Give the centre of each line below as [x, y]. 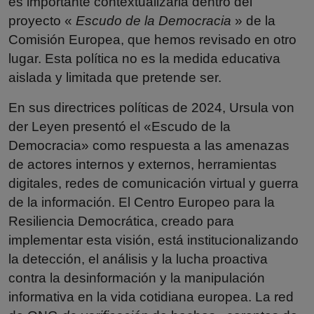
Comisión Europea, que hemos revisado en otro [152, 39]
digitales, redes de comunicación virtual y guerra [153, 183]
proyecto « [42, 20]
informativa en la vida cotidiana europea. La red [151, 296]
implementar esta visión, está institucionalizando [153, 240]
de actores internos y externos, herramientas [143, 164]
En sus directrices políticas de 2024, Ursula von [151, 107]
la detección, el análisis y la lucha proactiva [138, 259]
